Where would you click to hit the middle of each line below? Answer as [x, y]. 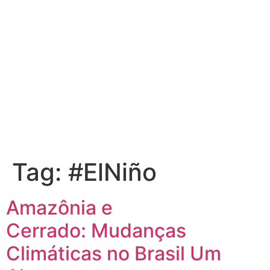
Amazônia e [59, 208]
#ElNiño [112, 172]
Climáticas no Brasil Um [114, 254]
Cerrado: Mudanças [96, 231]
